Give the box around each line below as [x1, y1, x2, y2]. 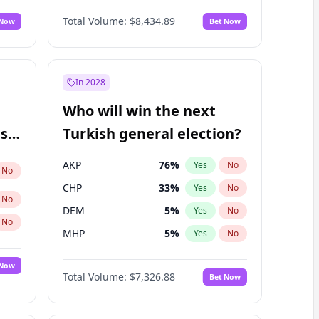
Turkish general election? [62, 124, 241, 143]
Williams [62, 6, 103, 20]
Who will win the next [62, 101, 216, 120]
